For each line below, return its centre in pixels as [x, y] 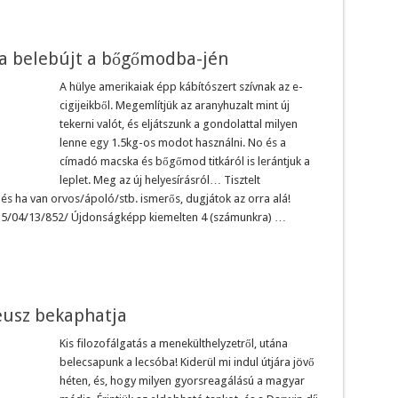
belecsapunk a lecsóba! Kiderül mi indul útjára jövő [187, 362]
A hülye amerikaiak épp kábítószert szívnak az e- [181, 86]
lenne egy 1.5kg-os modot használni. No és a [172, 142]
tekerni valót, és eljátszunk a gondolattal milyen [178, 123]
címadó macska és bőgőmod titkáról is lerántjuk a [184, 161]
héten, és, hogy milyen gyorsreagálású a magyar [182, 380]
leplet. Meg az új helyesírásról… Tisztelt [159, 179]
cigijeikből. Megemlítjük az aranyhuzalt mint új [174, 105]
